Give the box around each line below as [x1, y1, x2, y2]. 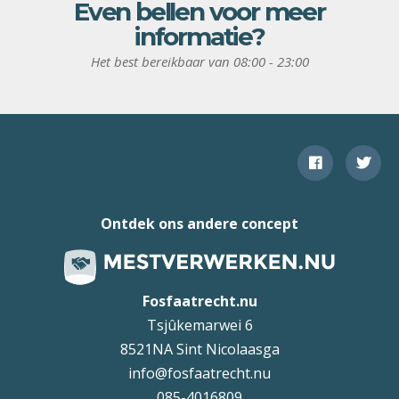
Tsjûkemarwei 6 [146, 315, 253, 336]
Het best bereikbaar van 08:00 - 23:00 [90, 53, 309, 71]
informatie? [134, 21, 265, 53]
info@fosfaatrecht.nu [128, 363, 271, 384]
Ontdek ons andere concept [101, 214, 298, 234]
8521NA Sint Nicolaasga [119, 339, 280, 360]
